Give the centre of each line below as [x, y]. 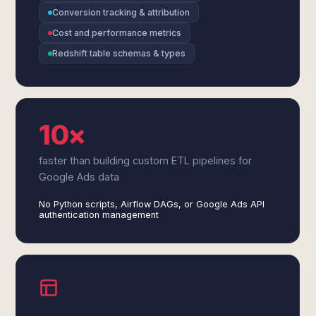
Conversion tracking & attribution [121, 12]
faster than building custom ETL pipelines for [146, 160]
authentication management [99, 215]
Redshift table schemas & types [119, 53]
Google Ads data [79, 177]
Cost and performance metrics [117, 33]
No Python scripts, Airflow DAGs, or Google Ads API [152, 204]
